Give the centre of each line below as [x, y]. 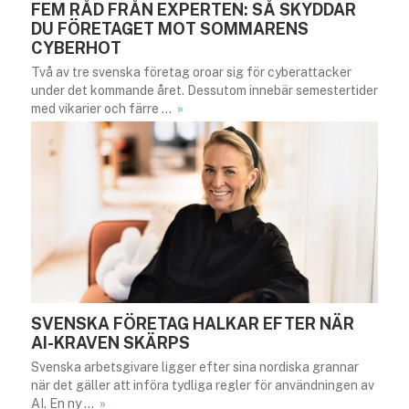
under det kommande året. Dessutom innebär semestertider [204, 90]
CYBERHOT [76, 47]
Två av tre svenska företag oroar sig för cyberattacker [191, 72]
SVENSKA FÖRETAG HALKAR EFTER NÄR [193, 324]
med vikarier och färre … [103, 108]
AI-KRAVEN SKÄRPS [110, 343]
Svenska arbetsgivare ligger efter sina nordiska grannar [195, 367]
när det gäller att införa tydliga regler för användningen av [203, 386]
